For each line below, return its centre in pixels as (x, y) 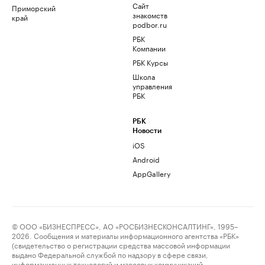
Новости (147, 131)
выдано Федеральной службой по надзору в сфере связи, (110, 254)
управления (152, 86)
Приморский (34, 8)
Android (146, 159)
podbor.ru (150, 24)
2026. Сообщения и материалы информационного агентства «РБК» (125, 235)
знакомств (150, 15)
